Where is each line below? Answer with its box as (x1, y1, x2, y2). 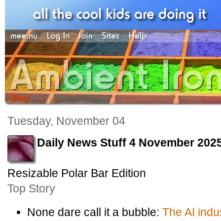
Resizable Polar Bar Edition (7, 167, 146, 180)
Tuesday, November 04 (7, 114, 125, 127)
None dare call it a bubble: (27, 206, 162, 219)
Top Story (7, 182, 55, 195)
